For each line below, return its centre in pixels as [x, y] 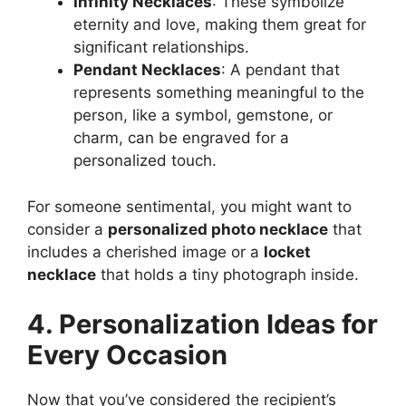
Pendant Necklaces [147, 70]
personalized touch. [145, 160]
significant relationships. [161, 47]
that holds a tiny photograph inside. [227, 274]
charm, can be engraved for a [181, 138]
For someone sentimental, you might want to [189, 206]
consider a [68, 229]
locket [287, 251]
